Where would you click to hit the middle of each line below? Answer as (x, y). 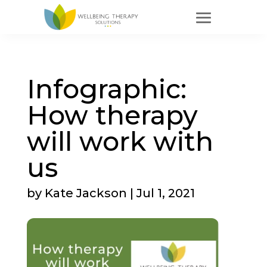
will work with (120, 142)
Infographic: (106, 89)
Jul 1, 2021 (165, 193)
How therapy (112, 115)
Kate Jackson (86, 193)
